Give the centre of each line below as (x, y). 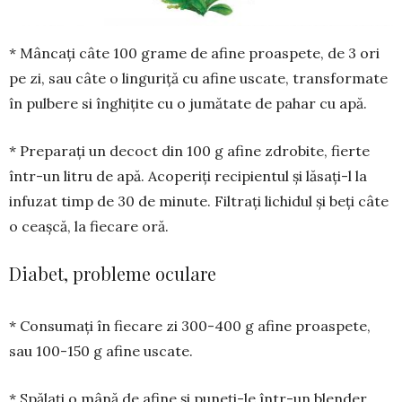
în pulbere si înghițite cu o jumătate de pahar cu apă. (188, 104)
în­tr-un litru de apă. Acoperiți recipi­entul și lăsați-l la (188, 176)
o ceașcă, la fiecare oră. (89, 227)
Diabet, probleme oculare (113, 274)
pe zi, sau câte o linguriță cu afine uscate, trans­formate (198, 79)
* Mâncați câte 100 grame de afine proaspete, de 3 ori (194, 53)
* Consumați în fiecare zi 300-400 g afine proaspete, (190, 326)
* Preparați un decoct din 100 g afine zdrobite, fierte (189, 151)
